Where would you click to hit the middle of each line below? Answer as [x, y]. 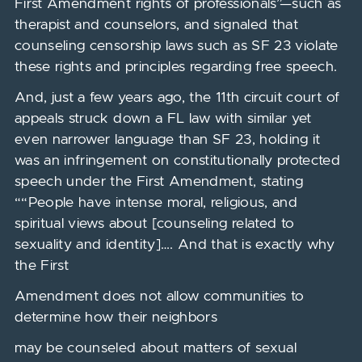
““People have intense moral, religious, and [156, 203]
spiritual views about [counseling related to [154, 224]
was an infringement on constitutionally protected [177, 161]
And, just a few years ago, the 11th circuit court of [177, 98]
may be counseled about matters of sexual [155, 348]
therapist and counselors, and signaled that [156, 25]
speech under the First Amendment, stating [159, 182]
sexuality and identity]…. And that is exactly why [175, 245]
